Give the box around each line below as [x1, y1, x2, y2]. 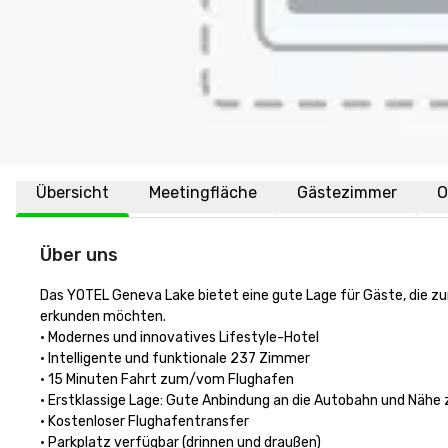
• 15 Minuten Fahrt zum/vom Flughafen [40, 371, 297, 388]
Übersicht [36, 183, 109, 202]
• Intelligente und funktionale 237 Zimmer [40, 350, 310, 367]
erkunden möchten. [40, 308, 169, 325]
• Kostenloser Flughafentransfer [40, 413, 249, 430]
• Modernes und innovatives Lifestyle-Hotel [40, 329, 319, 346]
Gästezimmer [297, 183, 397, 202]
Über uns [40, 244, 118, 266]
